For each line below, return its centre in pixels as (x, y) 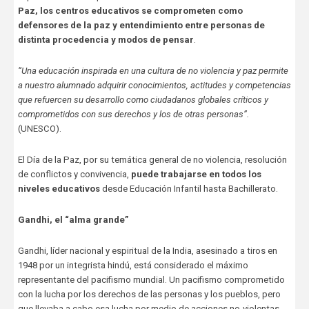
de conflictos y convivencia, (74, 175)
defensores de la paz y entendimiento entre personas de (141, 26)
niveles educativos (59, 189)
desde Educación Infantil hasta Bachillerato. (190, 189)
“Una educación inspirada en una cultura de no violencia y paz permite (153, 71)
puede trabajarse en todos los (196, 175)
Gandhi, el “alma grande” (73, 220)
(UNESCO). (39, 129)
